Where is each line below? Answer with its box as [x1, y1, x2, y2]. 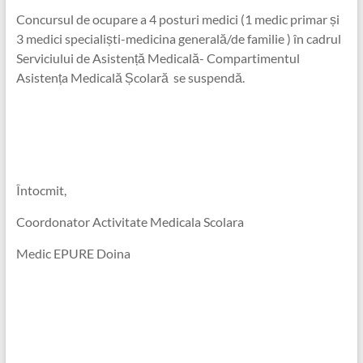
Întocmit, [15, 182, 66, 198]
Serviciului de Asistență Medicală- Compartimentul [15, 50, 300, 66]
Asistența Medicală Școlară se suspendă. [15, 70, 245, 85]
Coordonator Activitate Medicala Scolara [15, 214, 244, 229]
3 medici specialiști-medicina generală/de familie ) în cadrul [15, 31, 341, 46]
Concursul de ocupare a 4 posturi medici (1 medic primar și [15, 11, 340, 27]
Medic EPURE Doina [15, 246, 130, 261]
